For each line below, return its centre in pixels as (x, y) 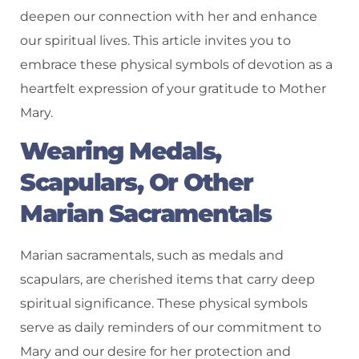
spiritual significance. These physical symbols (164, 303)
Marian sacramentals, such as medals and (152, 255)
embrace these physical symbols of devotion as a (176, 65)
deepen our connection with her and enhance (169, 16)
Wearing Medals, (121, 151)
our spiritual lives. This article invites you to (155, 40)
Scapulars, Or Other (137, 182)
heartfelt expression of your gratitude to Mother (173, 89)
